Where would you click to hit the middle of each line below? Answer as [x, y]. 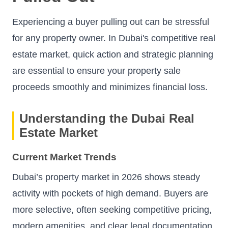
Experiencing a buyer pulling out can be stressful [111, 22]
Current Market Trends [64, 157]
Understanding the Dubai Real [107, 118]
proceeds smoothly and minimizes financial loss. [110, 87]
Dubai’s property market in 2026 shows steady [106, 177]
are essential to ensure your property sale [96, 70]
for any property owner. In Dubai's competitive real [114, 38]
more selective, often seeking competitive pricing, [112, 210]
